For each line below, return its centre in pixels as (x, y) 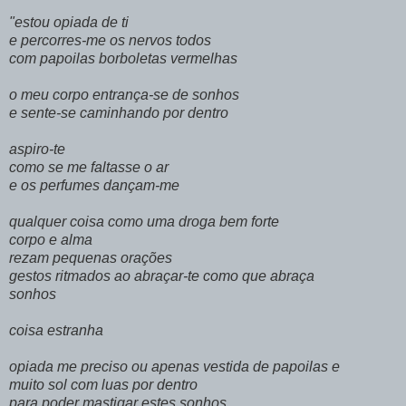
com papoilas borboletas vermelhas (123, 58)
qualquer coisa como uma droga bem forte (144, 221)
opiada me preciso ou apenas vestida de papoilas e (174, 366)
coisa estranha (56, 330)
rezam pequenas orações (91, 257)
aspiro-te (37, 149)
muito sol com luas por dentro (103, 384)
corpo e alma (51, 239)
